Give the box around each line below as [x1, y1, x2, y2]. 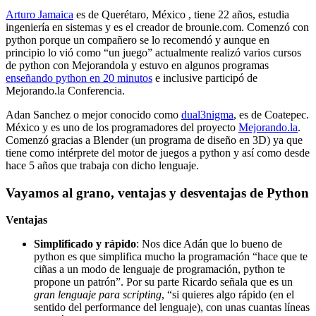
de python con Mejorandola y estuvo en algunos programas [6, 59, 269, 71]
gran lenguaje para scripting [34, 288, 162, 301]
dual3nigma [181, 108, 233, 121]
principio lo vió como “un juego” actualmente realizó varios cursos [6, 46, 301, 59]
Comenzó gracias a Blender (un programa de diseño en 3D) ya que [6, 133, 303, 146]
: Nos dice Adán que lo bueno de [136, 238, 282, 250]
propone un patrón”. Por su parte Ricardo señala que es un [34, 276, 293, 288]
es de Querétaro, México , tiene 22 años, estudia [73, 8, 289, 20]
